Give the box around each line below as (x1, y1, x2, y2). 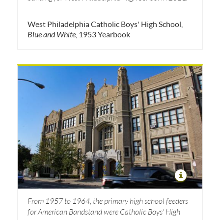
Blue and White (27, 29, 76, 39)
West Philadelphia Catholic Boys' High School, (27, 19, 183, 28)
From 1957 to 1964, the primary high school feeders (27, 196, 188, 206)
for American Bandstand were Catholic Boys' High (27, 207, 180, 217)
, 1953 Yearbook (76, 29, 130, 39)
